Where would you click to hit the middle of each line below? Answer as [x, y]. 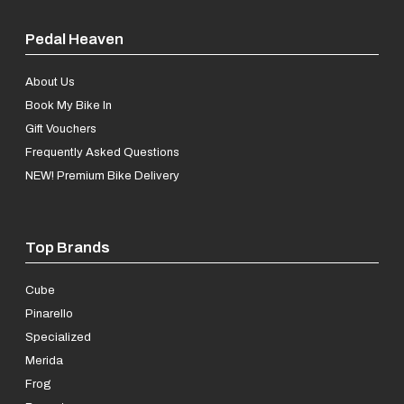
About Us [50, 81]
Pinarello [49, 313]
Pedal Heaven [74, 39]
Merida [44, 360]
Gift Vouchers [61, 128]
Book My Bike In [69, 105]
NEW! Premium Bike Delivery [102, 175]
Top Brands [68, 247]
